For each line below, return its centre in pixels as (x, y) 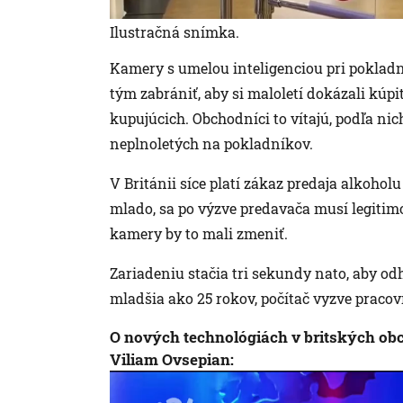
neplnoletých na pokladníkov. (211, 143)
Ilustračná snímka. (175, 31)
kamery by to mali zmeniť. (199, 233)
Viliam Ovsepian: (172, 359)
